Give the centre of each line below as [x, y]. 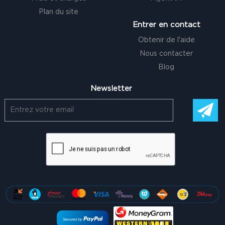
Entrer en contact [166, 25]
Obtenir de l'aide [166, 40]
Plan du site [59, 12]
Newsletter [111, 89]
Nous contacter [166, 54]
